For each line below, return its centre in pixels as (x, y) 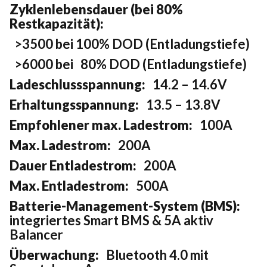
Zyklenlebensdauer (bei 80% (96, 10)
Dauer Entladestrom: (77, 166)
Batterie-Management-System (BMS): (125, 206)
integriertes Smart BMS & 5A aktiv (111, 221)
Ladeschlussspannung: (77, 85)
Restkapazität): (57, 24)
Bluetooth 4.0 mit (154, 255)
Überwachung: (54, 255)
